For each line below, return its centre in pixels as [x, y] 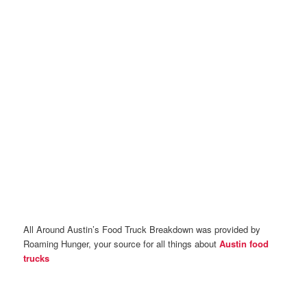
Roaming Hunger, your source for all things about [122, 243]
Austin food [244, 243]
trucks [37, 258]
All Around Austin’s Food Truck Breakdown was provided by [142, 229]
